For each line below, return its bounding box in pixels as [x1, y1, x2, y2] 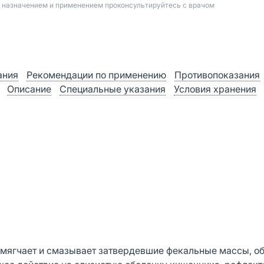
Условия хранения [174, 83, 256, 95]
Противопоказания [174, 69, 260, 81]
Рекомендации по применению [27, 69, 166, 81]
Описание [7, 83, 51, 95]
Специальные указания [60, 83, 166, 95]
